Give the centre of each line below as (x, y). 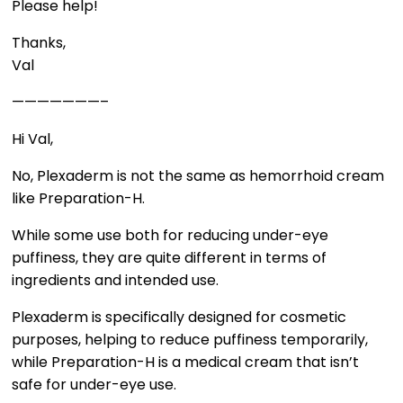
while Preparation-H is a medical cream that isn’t (185, 362)
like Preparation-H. (78, 198)
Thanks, (39, 43)
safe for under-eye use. (94, 385)
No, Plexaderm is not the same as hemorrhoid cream (198, 176)
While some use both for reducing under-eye (170, 235)
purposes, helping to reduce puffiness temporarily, (190, 340)
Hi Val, (32, 139)
